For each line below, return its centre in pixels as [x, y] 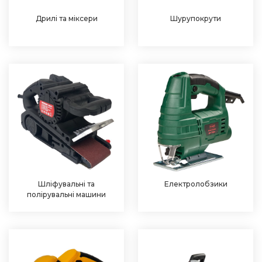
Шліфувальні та [66, 184]
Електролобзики [196, 184]
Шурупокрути [196, 18]
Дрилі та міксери [66, 18]
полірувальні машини [66, 194]
